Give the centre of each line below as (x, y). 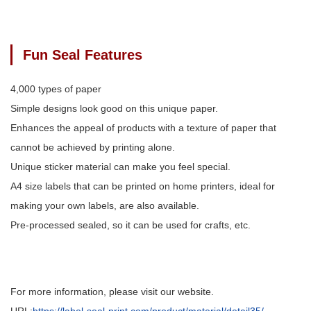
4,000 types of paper (56, 89)
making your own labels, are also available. (105, 205)
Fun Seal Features (83, 54)
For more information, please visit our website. (112, 291)
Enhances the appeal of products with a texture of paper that (143, 127)
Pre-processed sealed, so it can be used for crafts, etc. (131, 225)
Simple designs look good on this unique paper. (114, 108)
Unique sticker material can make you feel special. (120, 166)
